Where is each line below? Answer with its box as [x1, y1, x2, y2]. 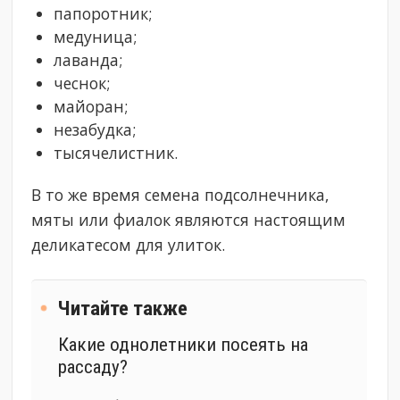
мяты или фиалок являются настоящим [31, 209, 346, 231]
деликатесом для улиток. [31, 234, 226, 256]
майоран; [54, 96, 129, 118]
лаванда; [54, 49, 123, 71]
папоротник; [54, 3, 153, 25]
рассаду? [58, 355, 129, 379]
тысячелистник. [54, 142, 179, 164]
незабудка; [54, 119, 137, 141]
